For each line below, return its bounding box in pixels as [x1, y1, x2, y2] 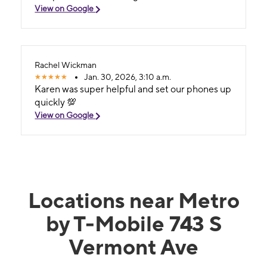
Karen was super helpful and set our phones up [35, 83, 232, 95]
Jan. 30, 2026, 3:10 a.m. [84, 72, 172, 82]
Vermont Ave [69, 234, 198, 259]
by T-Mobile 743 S [45, 210, 222, 236]
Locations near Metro [27, 187, 240, 213]
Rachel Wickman [35, 60, 97, 70]
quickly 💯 [35, 97, 77, 108]
